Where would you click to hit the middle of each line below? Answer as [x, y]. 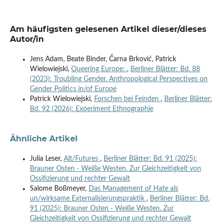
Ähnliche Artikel [44, 138]
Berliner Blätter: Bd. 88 [165, 69]
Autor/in [27, 39]
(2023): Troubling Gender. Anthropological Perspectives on [118, 79]
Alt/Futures [82, 159]
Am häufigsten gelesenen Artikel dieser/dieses [108, 29]
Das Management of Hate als [133, 188]
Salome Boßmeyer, [59, 188]
